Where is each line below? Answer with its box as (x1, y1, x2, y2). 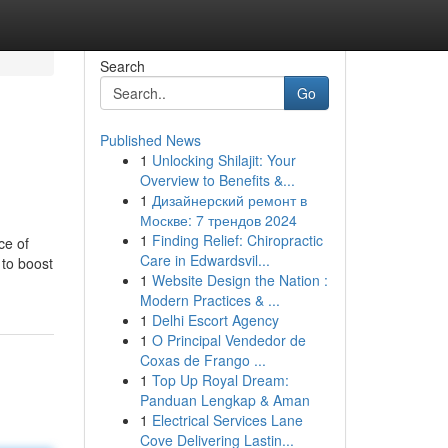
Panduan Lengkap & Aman (139, 390, 310, 410)
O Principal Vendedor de (151, 330, 306, 350)
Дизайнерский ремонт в (151, 190, 307, 210)
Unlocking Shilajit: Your (151, 150, 296, 170)
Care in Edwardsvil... (139, 250, 270, 270)
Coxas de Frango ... (139, 350, 266, 370)
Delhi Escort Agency (151, 310, 279, 330)
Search (99, 56, 145, 76)
